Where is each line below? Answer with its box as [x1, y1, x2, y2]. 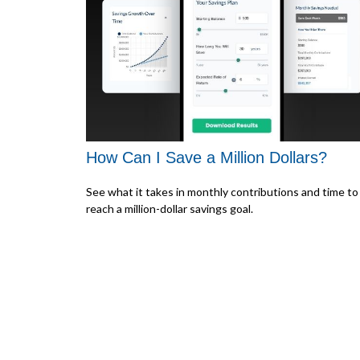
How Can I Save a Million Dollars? [86, 149, 327, 167]
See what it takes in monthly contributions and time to [86, 184, 358, 198]
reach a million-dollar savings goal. [86, 201, 253, 215]
